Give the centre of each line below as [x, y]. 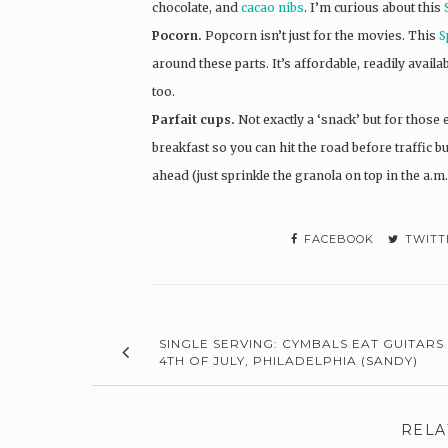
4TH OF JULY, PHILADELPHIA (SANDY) [288, 360]
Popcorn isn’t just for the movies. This [322, 35]
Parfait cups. [193, 119]
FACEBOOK [337, 238]
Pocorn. [178, 35]
